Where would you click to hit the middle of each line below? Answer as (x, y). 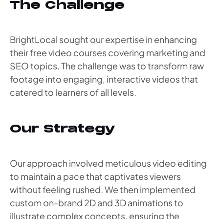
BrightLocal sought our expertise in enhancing (103, 39)
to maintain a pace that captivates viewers (95, 176)
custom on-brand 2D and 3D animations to (97, 203)
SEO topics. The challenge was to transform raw (107, 66)
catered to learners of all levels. (73, 92)
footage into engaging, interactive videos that (104, 79)
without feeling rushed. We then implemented (103, 190)
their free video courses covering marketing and (108, 52)
